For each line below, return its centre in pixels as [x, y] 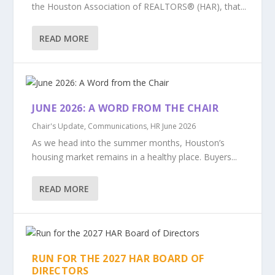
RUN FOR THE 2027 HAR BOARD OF [118, 258]
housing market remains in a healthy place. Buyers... [135, 157]
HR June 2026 [173, 126]
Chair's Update [58, 126]
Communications [118, 126]
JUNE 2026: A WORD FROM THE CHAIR [126, 108]
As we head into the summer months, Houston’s [129, 143]
